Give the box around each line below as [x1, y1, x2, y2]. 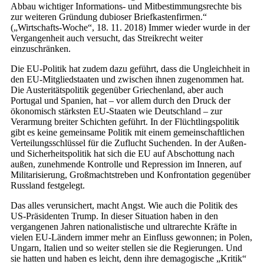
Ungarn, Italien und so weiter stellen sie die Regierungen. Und [11, 243, 242, 253]
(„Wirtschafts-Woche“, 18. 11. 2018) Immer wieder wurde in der [11, 22, 250, 33]
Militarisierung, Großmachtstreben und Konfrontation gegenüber [11, 170, 250, 180]
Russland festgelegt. [11, 180, 85, 191]
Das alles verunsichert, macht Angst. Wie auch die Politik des [11, 200, 237, 211]
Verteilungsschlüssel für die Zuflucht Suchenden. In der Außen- [11, 138, 246, 148]
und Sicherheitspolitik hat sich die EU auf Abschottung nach [11, 148, 235, 159]
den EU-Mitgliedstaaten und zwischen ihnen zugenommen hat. [11, 74, 244, 85]
